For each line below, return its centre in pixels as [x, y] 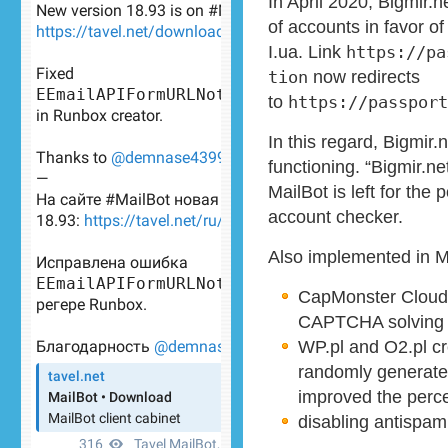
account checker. [335, 216]
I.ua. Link [307, 51]
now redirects [364, 76]
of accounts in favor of [356, 26]
